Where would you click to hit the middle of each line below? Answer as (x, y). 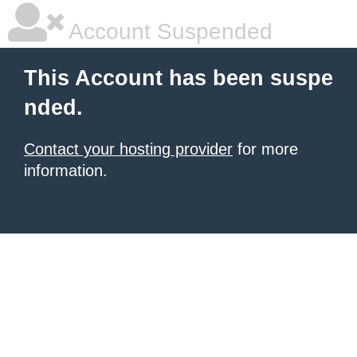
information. (66, 171)
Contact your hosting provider (128, 149)
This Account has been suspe (178, 78)
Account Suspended (168, 31)
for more (265, 149)
